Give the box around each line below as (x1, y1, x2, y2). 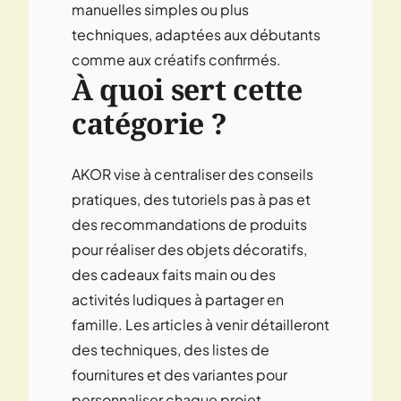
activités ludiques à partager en (72, 289, 284, 309)
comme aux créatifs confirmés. (72, 49, 281, 69)
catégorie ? (72, 103, 227, 142)
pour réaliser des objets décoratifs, (72, 239, 307, 259)
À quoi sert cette (72, 69, 303, 108)
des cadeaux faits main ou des (72, 264, 276, 284)
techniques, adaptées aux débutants (72, 24, 320, 44)
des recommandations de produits (72, 214, 307, 234)
